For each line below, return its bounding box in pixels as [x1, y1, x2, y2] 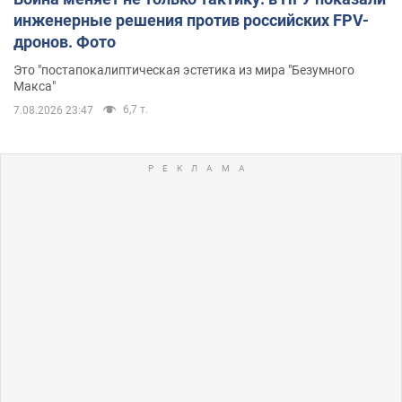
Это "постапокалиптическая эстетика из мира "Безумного [13, 62, 354, 77]
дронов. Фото [13, 31, 116, 51]
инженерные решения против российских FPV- [13, 10, 369, 30]
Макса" [13, 78, 56, 93]
